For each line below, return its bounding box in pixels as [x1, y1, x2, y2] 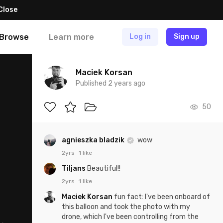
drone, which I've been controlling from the [62, 213, 199, 221]
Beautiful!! [87, 164, 120, 173]
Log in [129, 32, 151, 41]
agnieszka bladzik [62, 136, 126, 144]
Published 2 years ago [76, 79, 145, 88]
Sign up [174, 32, 200, 41]
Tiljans [62, 164, 87, 173]
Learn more [49, 32, 94, 42]
